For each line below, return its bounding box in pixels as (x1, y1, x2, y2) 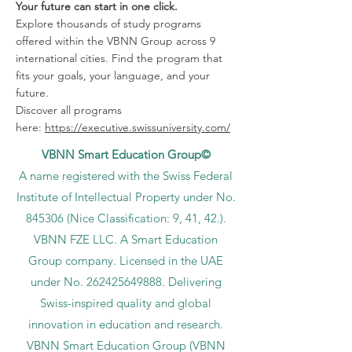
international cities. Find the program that (16, 51, 222, 65)
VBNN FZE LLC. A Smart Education (34, 232, 218, 247)
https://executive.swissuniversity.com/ (45, 120, 230, 134)
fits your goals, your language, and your (16, 68, 210, 82)
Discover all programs (16, 103, 122, 117)
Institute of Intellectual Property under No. (16, 189, 236, 204)
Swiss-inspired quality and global (40, 295, 211, 310)
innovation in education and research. (28, 317, 223, 332)
